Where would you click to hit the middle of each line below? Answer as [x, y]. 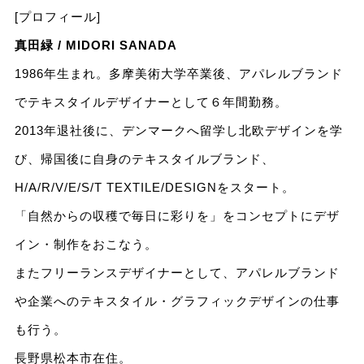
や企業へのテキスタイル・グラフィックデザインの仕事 [177, 301]
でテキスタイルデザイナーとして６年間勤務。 [151, 102]
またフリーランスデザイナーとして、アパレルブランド [177, 272]
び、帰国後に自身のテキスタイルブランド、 [144, 158]
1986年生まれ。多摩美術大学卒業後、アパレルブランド [178, 73]
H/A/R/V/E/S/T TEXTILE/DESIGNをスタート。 [154, 187]
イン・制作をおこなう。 [86, 244]
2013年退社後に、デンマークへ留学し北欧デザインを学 [178, 130]
